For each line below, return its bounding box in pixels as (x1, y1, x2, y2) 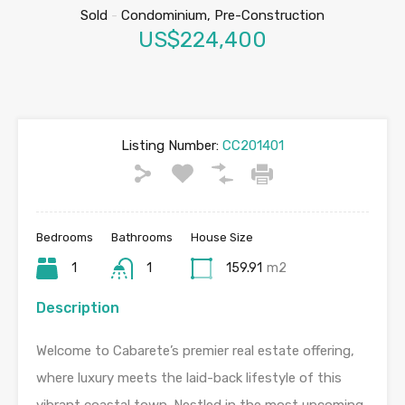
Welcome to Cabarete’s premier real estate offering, (36, 343, 354, 360)
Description (36, 299, 119, 317)
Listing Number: (121, 137, 219, 155)
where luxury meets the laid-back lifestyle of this (36, 370, 342, 387)
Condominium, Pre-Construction (118, 7, 325, 24)
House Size (191, 231, 253, 245)
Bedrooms (36, 231, 93, 245)
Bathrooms (111, 231, 173, 245)
